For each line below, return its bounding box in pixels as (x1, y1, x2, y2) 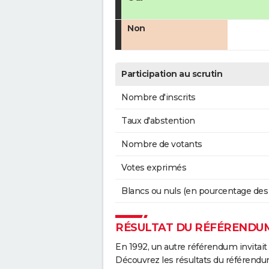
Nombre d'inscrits (121, 92, 196, 103)
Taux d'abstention (121, 115, 195, 127)
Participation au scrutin (121, 68, 222, 80)
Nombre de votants (121, 139, 202, 150)
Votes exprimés (121, 162, 186, 174)
